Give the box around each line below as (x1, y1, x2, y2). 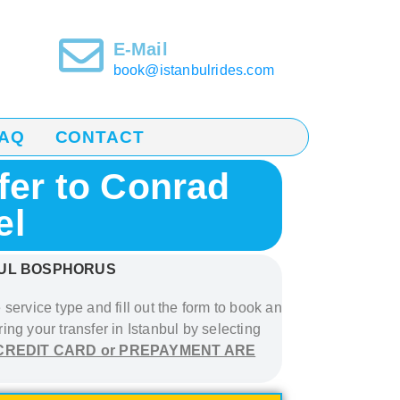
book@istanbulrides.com (112, 62, 275, 78)
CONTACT (54, 128, 145, 146)
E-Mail (112, 39, 168, 59)
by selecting (179, 321, 262, 337)
